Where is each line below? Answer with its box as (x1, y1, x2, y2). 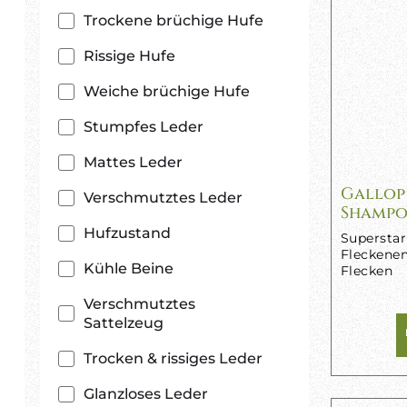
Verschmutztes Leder (84, 189, 243, 206)
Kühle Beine (84, 260, 174, 277)
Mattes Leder (84, 154, 183, 171)
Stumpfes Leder (84, 118, 203, 135)
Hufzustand (84, 224, 171, 242)
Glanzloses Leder (84, 385, 208, 402)
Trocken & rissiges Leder (84, 350, 263, 367)
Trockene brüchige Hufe (84, 12, 263, 29)
